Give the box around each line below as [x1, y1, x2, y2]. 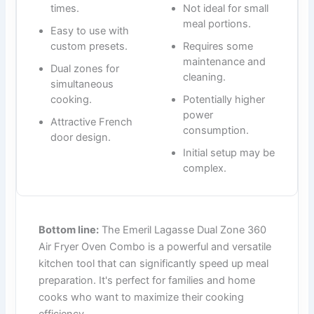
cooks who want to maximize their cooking [39, 290, 245, 303]
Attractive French [50, 115, 133, 128]
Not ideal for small [183, 1, 268, 15]
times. [50, 1, 80, 15]
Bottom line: [39, 223, 100, 236]
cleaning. [183, 70, 226, 83]
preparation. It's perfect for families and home [39, 273, 256, 287]
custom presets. [50, 39, 128, 53]
